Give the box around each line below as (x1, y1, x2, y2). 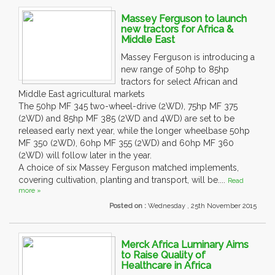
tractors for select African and (121, 77, 238, 87)
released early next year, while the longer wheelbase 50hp (18, 126, 250, 136)
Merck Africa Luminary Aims (121, 239, 249, 251)
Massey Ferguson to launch (121, 13, 247, 25)
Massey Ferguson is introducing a (121, 52, 255, 63)
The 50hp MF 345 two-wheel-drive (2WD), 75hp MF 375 (18, 101, 238, 112)
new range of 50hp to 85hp (121, 64, 229, 75)
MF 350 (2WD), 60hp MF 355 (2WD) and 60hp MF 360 (18, 138, 234, 149)
